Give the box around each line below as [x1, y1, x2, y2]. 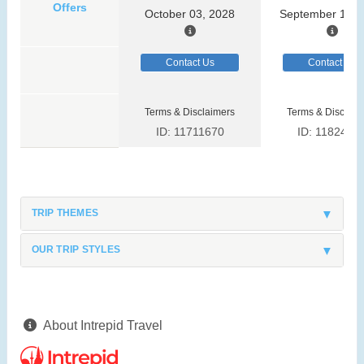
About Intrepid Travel [43, 318, 162, 333]
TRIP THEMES [31, 207, 99, 219]
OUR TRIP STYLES [31, 243, 121, 255]
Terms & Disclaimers [145, 106, 235, 119]
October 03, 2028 [145, 7, 235, 21]
